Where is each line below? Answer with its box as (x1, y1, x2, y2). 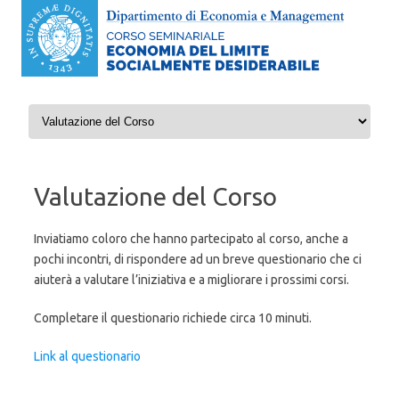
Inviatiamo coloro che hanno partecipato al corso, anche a (34, 232, 348, 247)
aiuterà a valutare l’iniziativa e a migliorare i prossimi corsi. (34, 273, 349, 288)
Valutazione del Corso (34, 183, 277, 211)
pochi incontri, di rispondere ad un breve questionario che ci (34, 252, 362, 267)
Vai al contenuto (25, 100, 115, 115)
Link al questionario (34, 349, 141, 364)
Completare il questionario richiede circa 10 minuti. (34, 311, 312, 326)
